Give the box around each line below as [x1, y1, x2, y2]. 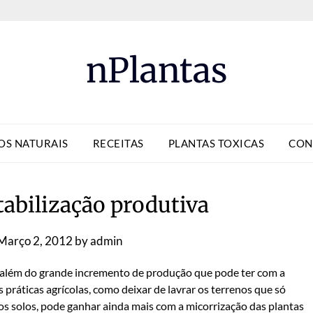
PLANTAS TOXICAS [168, 137, 265, 150]
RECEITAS [92, 137, 144, 150]
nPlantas [85, 50, 228, 92]
